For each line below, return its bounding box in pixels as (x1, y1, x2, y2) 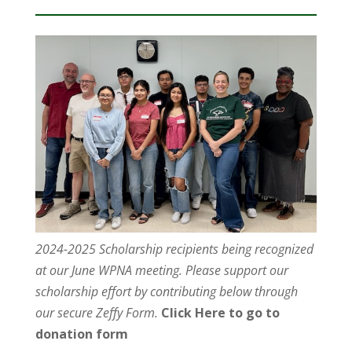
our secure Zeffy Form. (35, 303, 158, 321)
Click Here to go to (160, 303, 280, 321)
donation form (35, 324, 128, 343)
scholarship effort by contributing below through (35, 282, 298, 300)
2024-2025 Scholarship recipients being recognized (35, 240, 313, 258)
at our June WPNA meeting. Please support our (35, 261, 288, 279)
